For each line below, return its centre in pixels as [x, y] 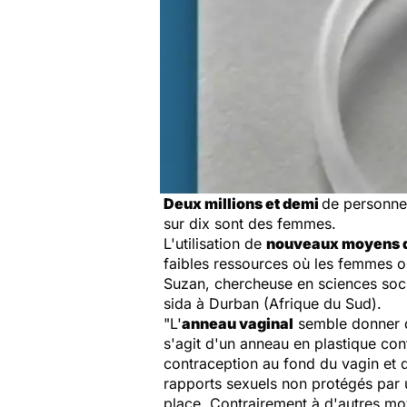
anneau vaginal [238, 323]
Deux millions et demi [243, 203]
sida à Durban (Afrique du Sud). [273, 303]
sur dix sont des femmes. [250, 223]
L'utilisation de [215, 243]
